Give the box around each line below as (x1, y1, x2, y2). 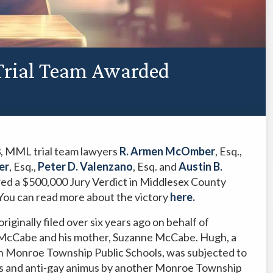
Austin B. (179, 159, 223, 173)
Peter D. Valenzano (38, 159, 133, 173)
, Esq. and (133, 159, 179, 173)
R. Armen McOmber (119, 144, 216, 158)
